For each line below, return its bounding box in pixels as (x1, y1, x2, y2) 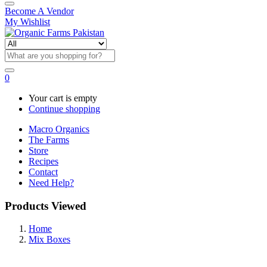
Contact (29, 167, 58, 177)
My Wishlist (5, 17, 50, 27)
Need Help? (29, 178, 74, 188)
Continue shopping (29, 104, 100, 114)
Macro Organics (29, 124, 89, 134)
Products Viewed (5, 199, 86, 212)
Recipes (29, 156, 58, 166)
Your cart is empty (29, 93, 97, 103)
